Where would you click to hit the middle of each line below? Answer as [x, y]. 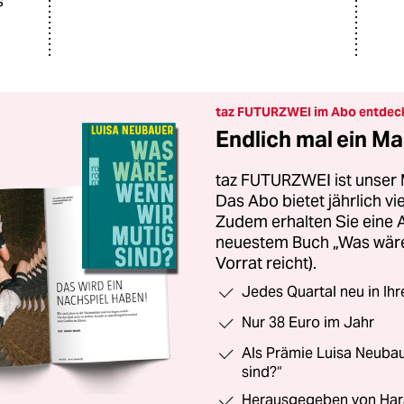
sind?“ [262, 372]
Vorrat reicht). [266, 263]
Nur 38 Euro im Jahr [308, 322]
